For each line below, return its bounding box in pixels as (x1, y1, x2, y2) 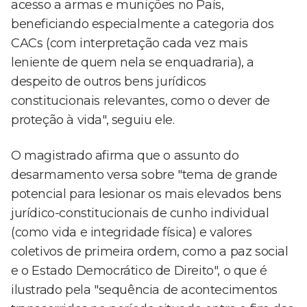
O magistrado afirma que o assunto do (11, 148, 239, 164)
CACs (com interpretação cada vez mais (11, 36, 248, 51)
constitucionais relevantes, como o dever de (11, 93, 270, 109)
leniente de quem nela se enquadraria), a (11, 55, 255, 71)
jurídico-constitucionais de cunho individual (11, 206, 269, 221)
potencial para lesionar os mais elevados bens (11, 186, 282, 202)
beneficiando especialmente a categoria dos (11, 16, 274, 32)
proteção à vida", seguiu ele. (11, 112, 175, 128)
